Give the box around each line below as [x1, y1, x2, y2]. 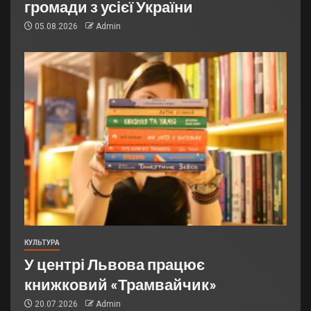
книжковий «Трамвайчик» [24, 275, 217, 294]
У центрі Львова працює [24, 255, 205, 274]
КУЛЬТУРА [24, 239, 60, 247]
